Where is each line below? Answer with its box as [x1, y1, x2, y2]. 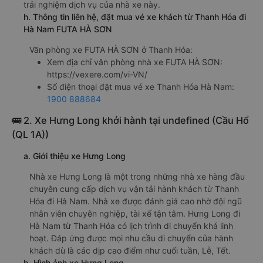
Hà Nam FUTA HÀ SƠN [23, 24, 112, 35]
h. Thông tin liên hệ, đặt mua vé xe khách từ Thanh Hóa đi [23, 12, 246, 22]
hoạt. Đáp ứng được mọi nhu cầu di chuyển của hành [29, 233, 233, 244]
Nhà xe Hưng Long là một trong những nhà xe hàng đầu [29, 171, 245, 182]
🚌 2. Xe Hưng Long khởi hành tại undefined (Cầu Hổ [12, 114, 249, 127]
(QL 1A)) [12, 129, 49, 141]
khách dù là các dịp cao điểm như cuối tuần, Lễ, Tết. [29, 245, 231, 256]
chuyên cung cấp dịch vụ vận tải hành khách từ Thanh [29, 184, 239, 194]
